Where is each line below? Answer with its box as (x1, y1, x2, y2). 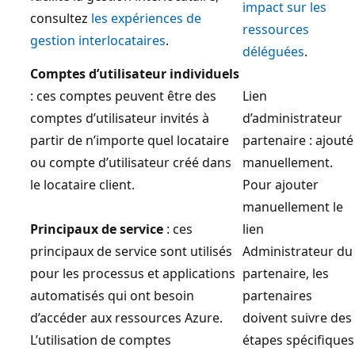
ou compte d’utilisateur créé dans (30, 153, 231, 171)
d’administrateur (242, 109, 342, 127)
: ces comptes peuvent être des (30, 86, 216, 105)
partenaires (242, 286, 312, 304)
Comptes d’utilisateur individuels (30, 64, 239, 82)
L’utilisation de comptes (30, 330, 171, 349)
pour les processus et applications (30, 264, 235, 282)
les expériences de (91, 9, 201, 27)
